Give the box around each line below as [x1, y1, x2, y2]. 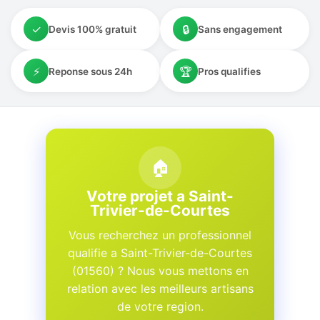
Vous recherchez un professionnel [69, 228, 251, 242]
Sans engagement [198, 23, 282, 35]
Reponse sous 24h [49, 65, 132, 77]
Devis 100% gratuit [49, 23, 136, 35]
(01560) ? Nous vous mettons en [71, 264, 249, 278]
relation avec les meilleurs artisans [66, 281, 254, 296]
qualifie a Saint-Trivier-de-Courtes [68, 246, 252, 260]
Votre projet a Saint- [86, 187, 234, 205]
